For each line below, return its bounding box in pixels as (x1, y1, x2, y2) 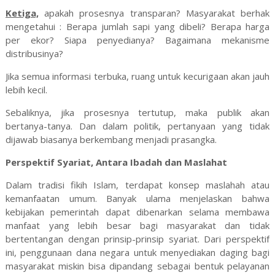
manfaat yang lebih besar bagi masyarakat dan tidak (5, 219, 270, 232)
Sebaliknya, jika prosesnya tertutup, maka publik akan (5, 106, 270, 119)
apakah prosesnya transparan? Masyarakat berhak (38, 7, 270, 20)
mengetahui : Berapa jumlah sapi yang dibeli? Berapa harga (5, 20, 270, 33)
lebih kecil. (5, 83, 47, 96)
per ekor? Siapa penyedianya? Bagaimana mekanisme (5, 34, 270, 47)
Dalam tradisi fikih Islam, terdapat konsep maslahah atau (5, 179, 270, 192)
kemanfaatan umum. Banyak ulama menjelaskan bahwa (5, 192, 270, 205)
